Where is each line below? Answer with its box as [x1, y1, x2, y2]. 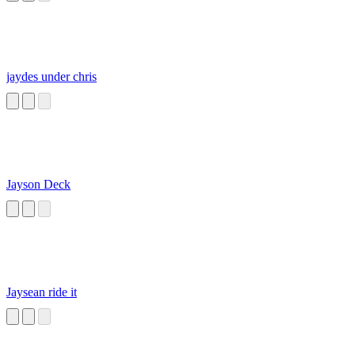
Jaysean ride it [6, 285, 77, 300]
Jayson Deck [6, 177, 71, 192]
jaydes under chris [6, 70, 97, 84]
